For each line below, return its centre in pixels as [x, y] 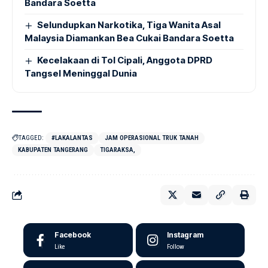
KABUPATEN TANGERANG [53, 150]
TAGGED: [31, 138]
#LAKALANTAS [72, 138]
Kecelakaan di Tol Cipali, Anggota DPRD [125, 60]
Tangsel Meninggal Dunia [83, 73]
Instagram [185, 235]
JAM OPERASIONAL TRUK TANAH [152, 138]
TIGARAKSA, [118, 150]
